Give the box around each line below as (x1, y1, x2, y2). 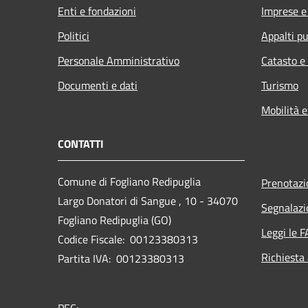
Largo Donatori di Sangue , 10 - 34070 (58, 192, 238, 209)
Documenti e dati (58, 76, 137, 93)
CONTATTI (58, 135, 104, 152)
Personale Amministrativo (58, 52, 179, 69)
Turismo (261, 76, 298, 93)
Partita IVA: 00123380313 (58, 250, 184, 267)
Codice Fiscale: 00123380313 (58, 230, 198, 247)
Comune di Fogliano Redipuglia (58, 173, 201, 190)
